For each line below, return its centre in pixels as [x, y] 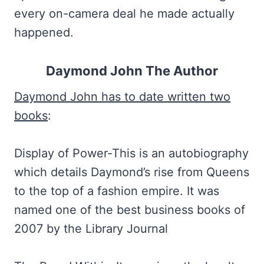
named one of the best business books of [130, 210]
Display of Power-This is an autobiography [131, 153]
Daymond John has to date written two [122, 97]
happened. [44, 32]
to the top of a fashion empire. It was [117, 191]
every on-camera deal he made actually [124, 14]
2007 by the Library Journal [91, 229]
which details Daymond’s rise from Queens [132, 172]
